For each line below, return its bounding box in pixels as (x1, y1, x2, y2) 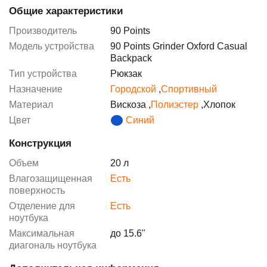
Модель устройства (9, 41, 94, 52)
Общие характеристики (9, 5, 123, 17)
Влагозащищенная (9, 173, 92, 184)
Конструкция (9, 138, 72, 150)
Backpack (110, 53, 152, 64)
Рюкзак (110, 69, 142, 79)
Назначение (9, 84, 63, 95)
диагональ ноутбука (9, 240, 97, 251)
